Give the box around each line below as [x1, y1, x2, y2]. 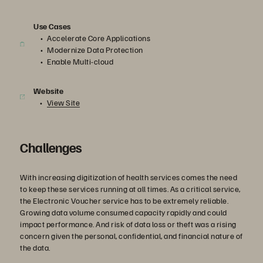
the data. [20, 242, 50, 252]
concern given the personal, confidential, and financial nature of [20, 231, 243, 241]
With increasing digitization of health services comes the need [20, 172, 237, 182]
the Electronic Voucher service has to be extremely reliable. [20, 195, 228, 205]
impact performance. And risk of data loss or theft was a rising [20, 219, 237, 229]
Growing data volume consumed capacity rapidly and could [20, 207, 227, 217]
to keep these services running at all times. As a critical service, [20, 184, 241, 194]
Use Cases [33, 21, 71, 31]
